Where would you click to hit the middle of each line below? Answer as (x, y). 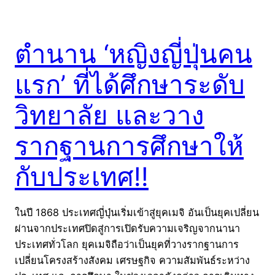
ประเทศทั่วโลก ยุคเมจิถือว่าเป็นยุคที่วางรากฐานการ (127, 245)
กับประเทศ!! (82, 177)
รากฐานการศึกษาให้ (129, 146)
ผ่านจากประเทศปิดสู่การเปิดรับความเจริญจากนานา (127, 229)
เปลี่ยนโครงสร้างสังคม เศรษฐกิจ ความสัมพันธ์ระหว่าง (132, 261)
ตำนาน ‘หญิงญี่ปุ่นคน (134, 54)
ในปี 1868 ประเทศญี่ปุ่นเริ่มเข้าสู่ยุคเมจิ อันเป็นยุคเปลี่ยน (137, 213)
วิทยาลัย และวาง (110, 115)
